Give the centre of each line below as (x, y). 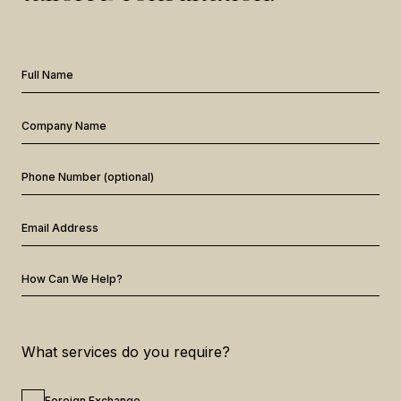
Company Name (64, 126)
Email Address (60, 228)
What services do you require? (126, 352)
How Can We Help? (72, 279)
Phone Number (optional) (88, 177)
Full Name (47, 75)
